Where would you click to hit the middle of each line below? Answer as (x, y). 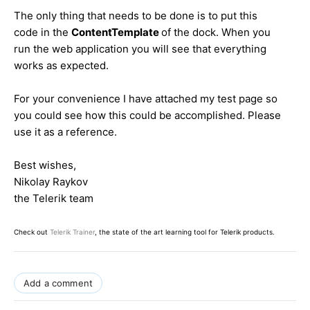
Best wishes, (45, 165)
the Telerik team (54, 199)
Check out (32, 232)
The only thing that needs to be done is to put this (136, 16)
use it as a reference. (65, 132)
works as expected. (61, 66)
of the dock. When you (216, 33)
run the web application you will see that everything (140, 49)
